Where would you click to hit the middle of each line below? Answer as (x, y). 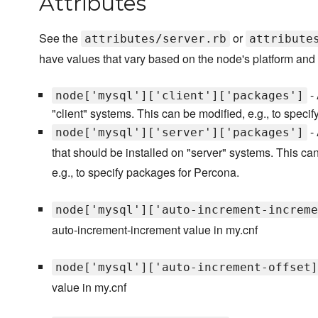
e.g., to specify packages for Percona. (145, 172)
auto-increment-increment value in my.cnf (154, 230)
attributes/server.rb (155, 39)
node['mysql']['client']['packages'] (179, 96)
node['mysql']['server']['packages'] (179, 133)
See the (60, 38)
